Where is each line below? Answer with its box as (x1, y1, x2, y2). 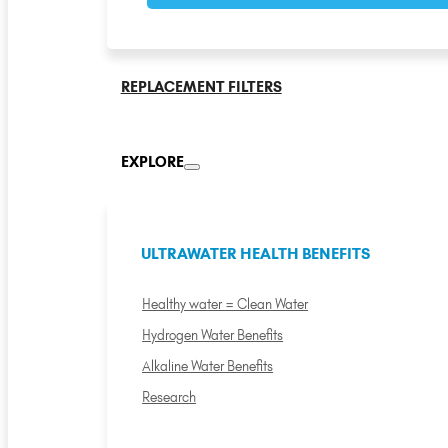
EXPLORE (120, 152, 184, 171)
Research (142, 388, 197, 405)
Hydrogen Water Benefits (142, 326, 284, 343)
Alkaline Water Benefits (142, 357, 274, 374)
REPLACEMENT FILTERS (120, 78, 282, 97)
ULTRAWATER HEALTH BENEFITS (140, 243, 370, 263)
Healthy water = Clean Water (142, 295, 309, 312)
